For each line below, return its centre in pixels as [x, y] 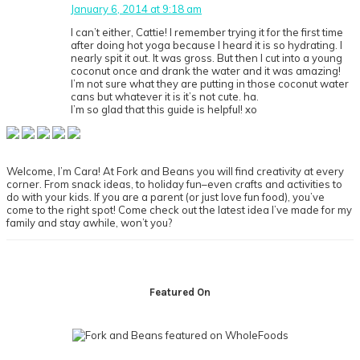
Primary [36, 135]
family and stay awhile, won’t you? [89, 223]
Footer [29, 249]
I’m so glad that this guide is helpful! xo [164, 110]
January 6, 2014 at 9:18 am [136, 9]
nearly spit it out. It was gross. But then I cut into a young [207, 58]
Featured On [180, 292]
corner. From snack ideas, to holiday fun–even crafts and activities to [174, 184]
